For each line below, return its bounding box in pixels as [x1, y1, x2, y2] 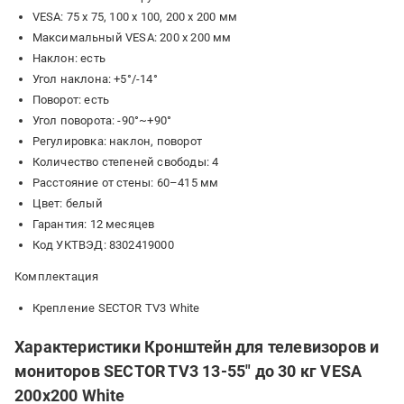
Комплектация [14, 270, 99, 283]
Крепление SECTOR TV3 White [32, 301, 200, 315]
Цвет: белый [32, 197, 103, 210]
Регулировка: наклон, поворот [32, 134, 203, 148]
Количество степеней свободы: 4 [32, 155, 219, 169]
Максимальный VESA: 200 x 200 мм [32, 31, 232, 44]
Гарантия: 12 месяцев [32, 217, 155, 231]
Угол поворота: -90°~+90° [32, 114, 172, 127]
